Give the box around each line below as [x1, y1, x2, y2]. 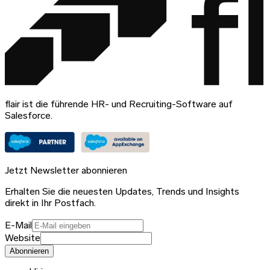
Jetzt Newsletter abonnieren [5, 166, 127, 176]
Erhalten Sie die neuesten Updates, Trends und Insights [5, 187, 239, 197]
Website [5, 233, 40, 243]
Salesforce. [5, 111, 52, 121]
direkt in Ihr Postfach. [5, 198, 96, 209]
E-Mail [5, 221, 32, 231]
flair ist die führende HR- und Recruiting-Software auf [5, 99, 233, 110]
